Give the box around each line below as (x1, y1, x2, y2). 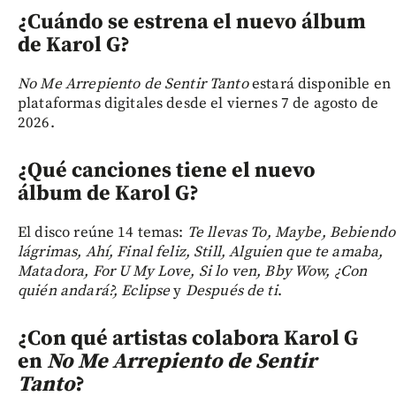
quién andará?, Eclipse (18, 281, 171, 301)
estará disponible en (247, 74, 391, 95)
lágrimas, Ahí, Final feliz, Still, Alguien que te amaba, (18, 242, 384, 263)
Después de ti (185, 281, 278, 301)
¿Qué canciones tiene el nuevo (18, 157, 316, 185)
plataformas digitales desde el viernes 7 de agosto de (18, 94, 378, 114)
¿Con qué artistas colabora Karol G (18, 325, 358, 353)
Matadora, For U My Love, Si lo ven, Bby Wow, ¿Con (18, 262, 368, 282)
